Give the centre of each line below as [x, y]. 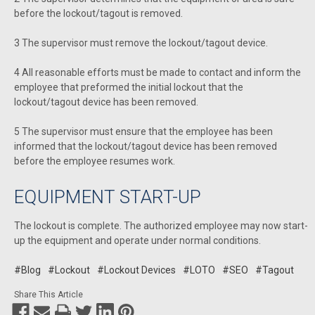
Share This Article [49, 295]
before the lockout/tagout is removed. [98, 14]
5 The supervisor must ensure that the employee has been [143, 132]
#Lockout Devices [136, 270]
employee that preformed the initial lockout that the [129, 88]
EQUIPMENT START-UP [108, 197]
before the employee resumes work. [95, 161]
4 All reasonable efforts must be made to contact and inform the [157, 73]
